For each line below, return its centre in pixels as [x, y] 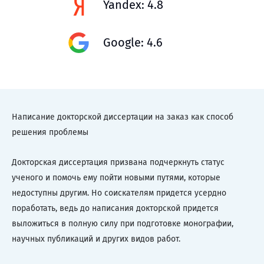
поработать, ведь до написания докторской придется [115, 208]
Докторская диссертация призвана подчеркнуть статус [118, 162]
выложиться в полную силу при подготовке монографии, [123, 224]
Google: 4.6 [133, 42]
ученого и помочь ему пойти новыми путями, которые [116, 178]
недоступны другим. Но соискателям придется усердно [119, 193]
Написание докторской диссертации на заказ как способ [123, 117]
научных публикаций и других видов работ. [96, 239]
